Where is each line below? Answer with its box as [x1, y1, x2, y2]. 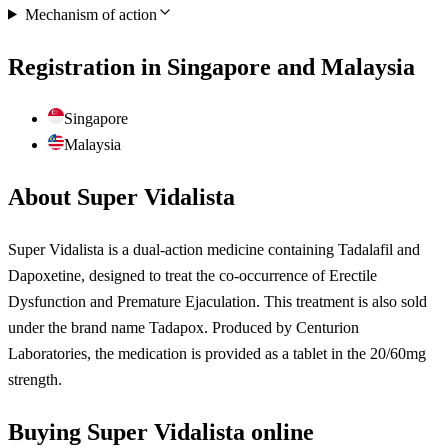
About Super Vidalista [8, 184, 235, 211]
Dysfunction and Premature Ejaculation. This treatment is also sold [8, 293, 427, 311]
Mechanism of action [24, 5, 157, 23]
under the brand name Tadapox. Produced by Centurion [8, 319, 359, 337]
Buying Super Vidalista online [8, 419, 314, 446]
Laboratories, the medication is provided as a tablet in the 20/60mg [8, 345, 426, 363]
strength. [8, 371, 62, 389]
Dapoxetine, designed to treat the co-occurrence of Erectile [8, 267, 377, 285]
